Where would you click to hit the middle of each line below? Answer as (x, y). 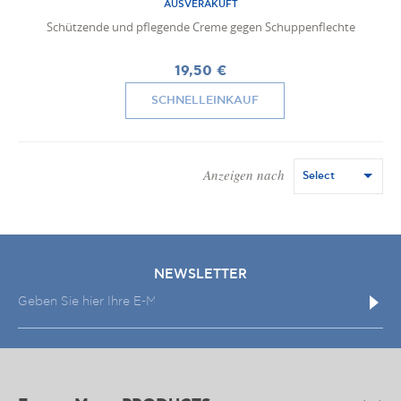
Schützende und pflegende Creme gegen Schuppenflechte (200, 27)
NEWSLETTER (200, 275)
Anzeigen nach (244, 175)
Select (319, 176)
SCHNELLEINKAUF (205, 101)
